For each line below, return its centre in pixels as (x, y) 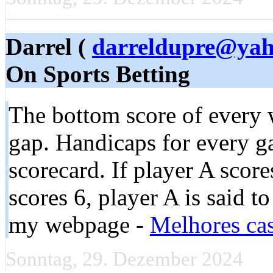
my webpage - (79, 224)
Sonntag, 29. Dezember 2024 (124, 259)
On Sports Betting (98, 74)
